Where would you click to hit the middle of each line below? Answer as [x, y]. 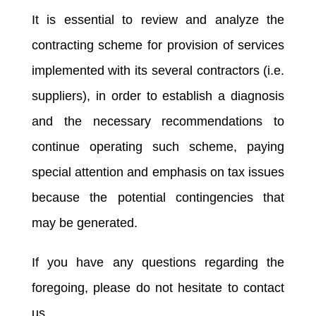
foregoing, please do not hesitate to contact [158, 287]
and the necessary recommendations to [158, 121]
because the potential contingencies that [158, 197]
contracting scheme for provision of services [158, 45]
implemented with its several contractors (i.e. [158, 70]
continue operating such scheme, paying [158, 146]
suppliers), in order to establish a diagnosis [158, 96]
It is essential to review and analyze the [158, 19]
